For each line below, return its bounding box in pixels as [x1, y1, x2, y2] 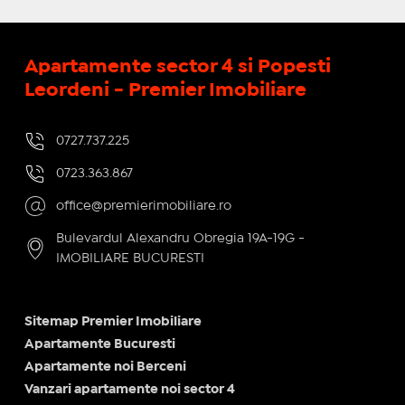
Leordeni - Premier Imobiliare [24, 81, 306, 99]
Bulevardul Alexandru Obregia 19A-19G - [55, 232, 305, 244]
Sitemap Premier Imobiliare [24, 316, 202, 327]
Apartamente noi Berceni [24, 361, 186, 372]
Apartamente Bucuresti [24, 338, 175, 350]
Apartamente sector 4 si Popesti [24, 58, 331, 75]
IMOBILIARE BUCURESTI [55, 252, 204, 264]
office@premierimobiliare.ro [55, 200, 231, 212]
